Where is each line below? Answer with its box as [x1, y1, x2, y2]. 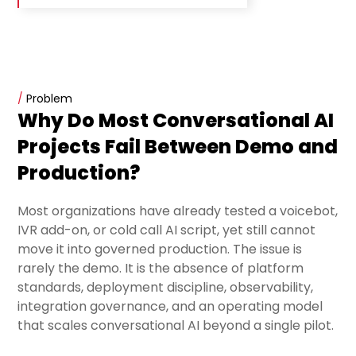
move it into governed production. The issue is [17, 240, 303, 259]
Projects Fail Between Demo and [17, 133, 339, 161]
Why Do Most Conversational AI [17, 107, 335, 134]
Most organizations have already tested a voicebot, [17, 202, 339, 221]
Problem [23, 91, 73, 107]
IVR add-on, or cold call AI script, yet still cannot [17, 221, 316, 240]
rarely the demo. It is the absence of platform [17, 259, 304, 278]
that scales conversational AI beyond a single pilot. [17, 316, 335, 335]
